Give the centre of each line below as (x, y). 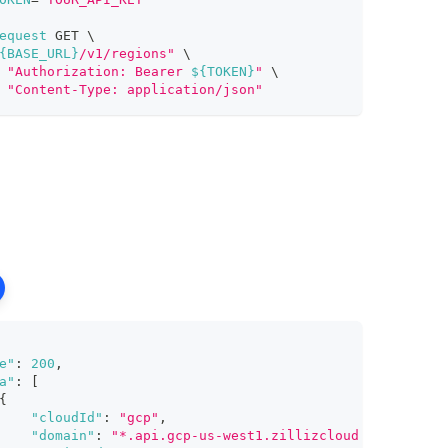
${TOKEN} (222, 71)
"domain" (62, 436)
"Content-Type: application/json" (134, 89)
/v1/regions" (126, 53)
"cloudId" (66, 418)
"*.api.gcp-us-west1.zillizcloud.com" (254, 436)
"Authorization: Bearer (98, 71)
